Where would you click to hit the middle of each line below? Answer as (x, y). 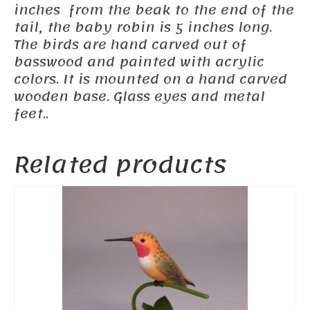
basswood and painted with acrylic (139, 63)
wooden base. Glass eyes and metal (139, 97)
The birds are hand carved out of (130, 45)
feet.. (31, 115)
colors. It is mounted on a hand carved (151, 80)
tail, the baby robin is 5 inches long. (143, 28)
